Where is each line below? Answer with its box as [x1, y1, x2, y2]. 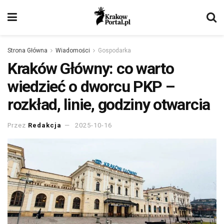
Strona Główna [7, 47, 47, 54]
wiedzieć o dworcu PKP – [7, 77, 175, 96]
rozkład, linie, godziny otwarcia [7, 95, 210, 114]
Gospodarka [98, 47, 131, 54]
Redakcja [28, 121, 61, 129]
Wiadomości [55, 47, 90, 54]
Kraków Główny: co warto [7, 59, 174, 78]
